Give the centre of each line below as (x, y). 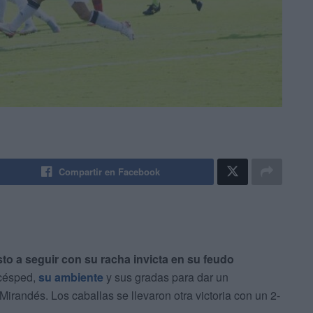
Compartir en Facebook (110, 172)
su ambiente (71, 277)
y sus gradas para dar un (166, 277)
